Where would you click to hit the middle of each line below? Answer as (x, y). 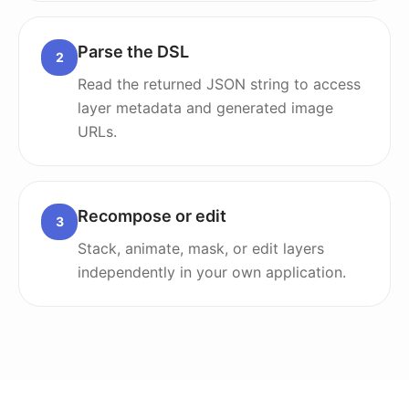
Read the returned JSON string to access (219, 84)
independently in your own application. (212, 272)
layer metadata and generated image (205, 108)
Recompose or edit (152, 216)
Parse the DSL (133, 52)
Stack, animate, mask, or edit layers (201, 248)
